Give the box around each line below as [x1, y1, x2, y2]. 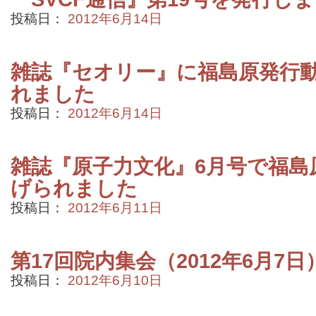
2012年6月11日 [68, 200, 162, 215]
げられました [11, 177, 138, 200]
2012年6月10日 [68, 273, 162, 288]
